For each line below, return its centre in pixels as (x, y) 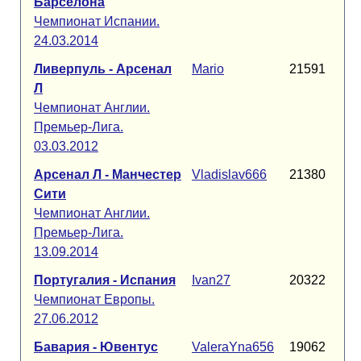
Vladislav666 (229, 174)
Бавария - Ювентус (96, 347)
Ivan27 (211, 280)
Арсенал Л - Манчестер (108, 174)
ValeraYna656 (233, 347)
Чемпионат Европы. (94, 299)
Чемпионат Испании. (97, 21)
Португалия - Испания (105, 280)
